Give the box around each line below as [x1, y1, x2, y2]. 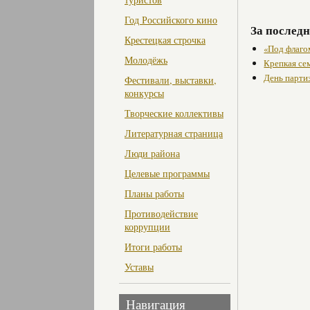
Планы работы [125, 187, 184, 201]
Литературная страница [125, 127, 223, 140]
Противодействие [125, 207, 198, 221]
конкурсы [125, 86, 164, 100]
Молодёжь [125, 53, 167, 67]
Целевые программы [125, 167, 210, 181]
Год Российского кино [125, 13, 217, 27]
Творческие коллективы [125, 107, 224, 120]
